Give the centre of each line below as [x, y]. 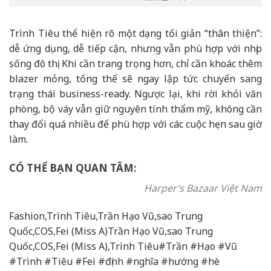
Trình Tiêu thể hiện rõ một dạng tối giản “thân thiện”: [135, 34]
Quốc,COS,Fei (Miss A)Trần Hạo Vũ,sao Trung [111, 231]
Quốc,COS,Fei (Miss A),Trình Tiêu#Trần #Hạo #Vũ [123, 247]
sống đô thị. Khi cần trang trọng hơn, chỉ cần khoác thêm [135, 64]
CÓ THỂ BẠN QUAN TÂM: [73, 168]
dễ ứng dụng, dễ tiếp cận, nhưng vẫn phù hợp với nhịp [135, 49]
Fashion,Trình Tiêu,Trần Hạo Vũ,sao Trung [106, 216]
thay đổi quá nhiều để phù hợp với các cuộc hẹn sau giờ [135, 124]
